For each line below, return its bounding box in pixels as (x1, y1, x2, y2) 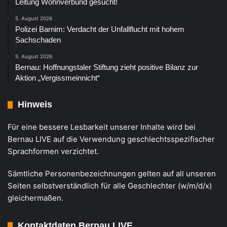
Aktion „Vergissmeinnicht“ (15, 73, 100, 83)
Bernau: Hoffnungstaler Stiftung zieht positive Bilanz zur (15, 63, 198, 72)
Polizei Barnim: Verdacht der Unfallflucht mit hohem (15, 25, 184, 34)
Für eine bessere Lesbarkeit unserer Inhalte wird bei (8, 122, 196, 132)
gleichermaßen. (8, 193, 63, 203)
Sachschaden (15, 35, 61, 45)
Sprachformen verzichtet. (8, 146, 99, 157)
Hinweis (18, 99, 52, 110)
